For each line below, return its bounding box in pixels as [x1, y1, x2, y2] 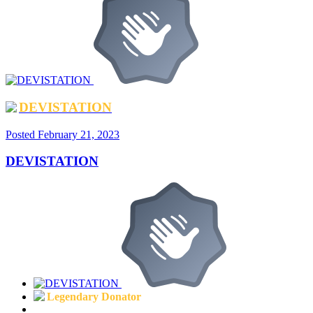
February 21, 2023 [38, 128, 119, 140]
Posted [6, 128, 38, 140]
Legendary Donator [47, 291, 141, 303]
